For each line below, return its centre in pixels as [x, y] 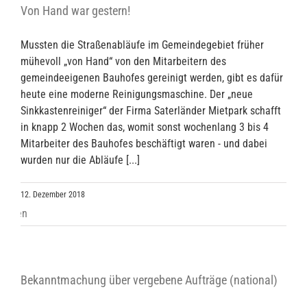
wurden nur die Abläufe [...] [80, 160]
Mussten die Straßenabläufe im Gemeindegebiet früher [142, 45]
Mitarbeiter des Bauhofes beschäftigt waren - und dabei [144, 144]
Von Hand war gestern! [75, 11]
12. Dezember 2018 [53, 195]
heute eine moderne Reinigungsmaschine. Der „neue [137, 95]
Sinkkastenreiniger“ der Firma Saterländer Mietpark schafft [151, 111]
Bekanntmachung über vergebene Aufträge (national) [149, 280]
